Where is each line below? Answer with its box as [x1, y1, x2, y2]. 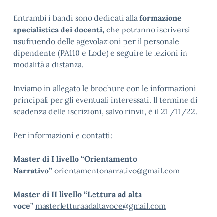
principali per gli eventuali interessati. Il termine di [13, 95, 198, 105]
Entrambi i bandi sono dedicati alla [13, 13, 139, 23]
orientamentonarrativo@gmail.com [54, 166, 180, 175]
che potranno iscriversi [104, 25, 190, 34]
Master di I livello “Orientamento [13, 154, 137, 164]
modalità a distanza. [13, 60, 86, 69]
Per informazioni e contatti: [13, 130, 116, 140]
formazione [139, 13, 182, 23]
